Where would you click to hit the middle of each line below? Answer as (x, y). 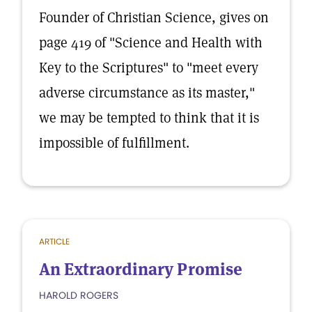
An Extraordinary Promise (141, 269)
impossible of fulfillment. (114, 143)
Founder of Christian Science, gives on (154, 17)
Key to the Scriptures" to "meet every (149, 68)
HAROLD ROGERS (79, 295)
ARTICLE (54, 241)
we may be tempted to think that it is (149, 118)
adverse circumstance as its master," (147, 93)
